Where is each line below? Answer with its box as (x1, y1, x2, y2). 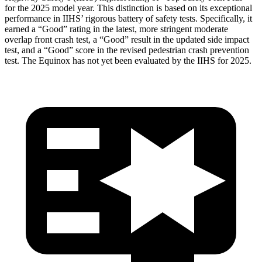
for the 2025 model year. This (5, 2, 116, 13)
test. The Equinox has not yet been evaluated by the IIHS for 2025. (5, 55, 251, 65)
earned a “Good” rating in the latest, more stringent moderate (5, 23, 228, 34)
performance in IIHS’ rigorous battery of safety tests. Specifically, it (5, 13, 252, 23)
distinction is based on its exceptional (116, 2, 252, 13)
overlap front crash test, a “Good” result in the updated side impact (5, 34, 249, 44)
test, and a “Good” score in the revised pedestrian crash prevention (5, 44, 249, 55)
